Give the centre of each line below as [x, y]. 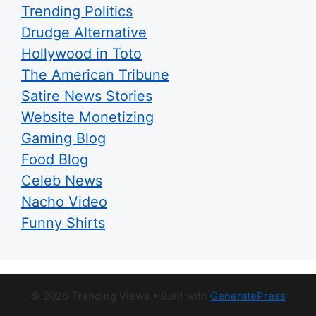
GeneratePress [248, 296]
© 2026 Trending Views [90, 296]
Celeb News [62, 180]
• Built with [180, 296]
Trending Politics [77, 11]
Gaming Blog [63, 138]
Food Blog [55, 159]
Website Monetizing [87, 117]
